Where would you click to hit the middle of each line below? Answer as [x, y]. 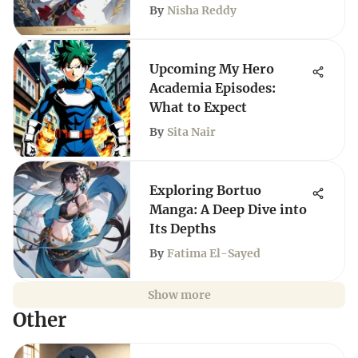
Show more [179, 295]
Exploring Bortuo [205, 190]
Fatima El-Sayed [214, 253]
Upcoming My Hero [212, 69]
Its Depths [183, 229]
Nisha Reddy [202, 10]
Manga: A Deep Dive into [228, 209]
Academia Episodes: [213, 88]
